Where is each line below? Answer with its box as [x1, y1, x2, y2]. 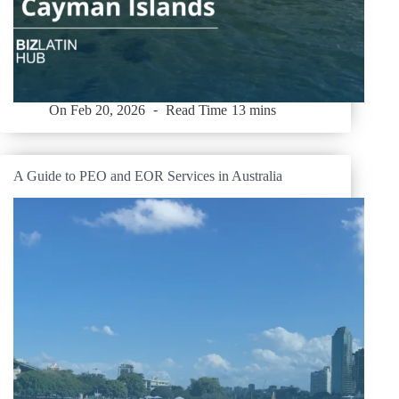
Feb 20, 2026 [70, 102, 146, 118]
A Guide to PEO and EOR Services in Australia [13, 167, 282, 183]
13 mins [231, 102, 276, 118]
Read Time [166, 102, 228, 118]
